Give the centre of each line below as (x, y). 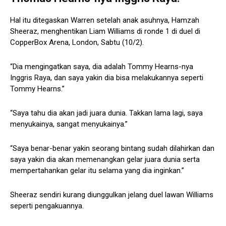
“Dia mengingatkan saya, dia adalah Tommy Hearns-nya (102, 67)
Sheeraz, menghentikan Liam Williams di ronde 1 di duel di (105, 32)
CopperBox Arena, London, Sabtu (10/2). (77, 43)
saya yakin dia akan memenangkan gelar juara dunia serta (105, 160)
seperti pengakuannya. (47, 206)
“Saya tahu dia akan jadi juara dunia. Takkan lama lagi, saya (106, 113)
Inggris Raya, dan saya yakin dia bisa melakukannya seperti (107, 78)
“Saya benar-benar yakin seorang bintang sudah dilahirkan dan (112, 149)
